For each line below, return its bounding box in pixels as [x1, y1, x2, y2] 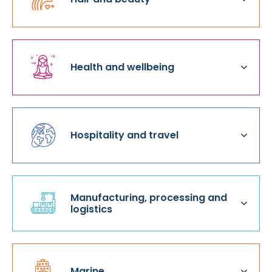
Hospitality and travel [70, 128, 178, 142]
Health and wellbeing [70, 60, 174, 74]
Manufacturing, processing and [70, 190, 227, 205]
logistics [70, 202, 112, 216]
